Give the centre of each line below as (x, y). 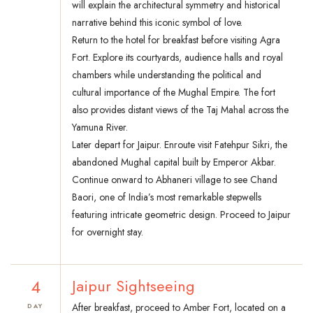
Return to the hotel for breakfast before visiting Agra (176, 40)
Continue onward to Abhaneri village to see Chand (175, 180)
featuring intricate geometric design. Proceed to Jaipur (181, 215)
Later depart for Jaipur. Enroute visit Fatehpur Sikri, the (180, 145)
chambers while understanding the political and (167, 75)
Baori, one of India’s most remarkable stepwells (167, 197)
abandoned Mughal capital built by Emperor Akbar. (174, 162)
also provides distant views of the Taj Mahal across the (180, 110)
